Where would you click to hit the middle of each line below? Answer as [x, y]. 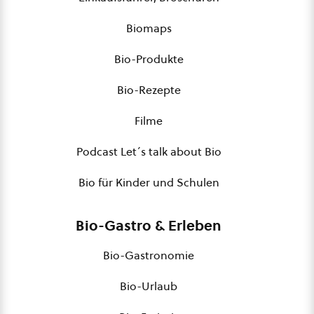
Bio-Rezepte [149, 90]
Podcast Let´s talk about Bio [149, 151]
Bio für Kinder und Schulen [149, 182]
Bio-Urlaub [149, 286]
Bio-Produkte [149, 59]
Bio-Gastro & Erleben [149, 226]
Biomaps [149, 28]
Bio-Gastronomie [149, 255]
